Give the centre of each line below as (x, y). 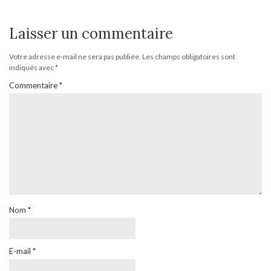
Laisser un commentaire (91, 34)
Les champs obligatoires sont (189, 57)
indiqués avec (32, 67)
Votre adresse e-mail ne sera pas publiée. (75, 57)
